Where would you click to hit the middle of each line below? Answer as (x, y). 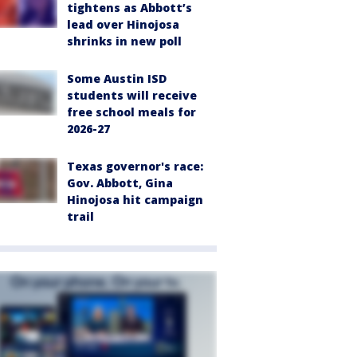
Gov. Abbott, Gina (120, 183)
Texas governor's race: (135, 167)
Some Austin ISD (117, 79)
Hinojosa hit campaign (135, 200)
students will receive (132, 96)
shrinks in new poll (124, 41)
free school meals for (131, 112)
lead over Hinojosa (123, 25)
